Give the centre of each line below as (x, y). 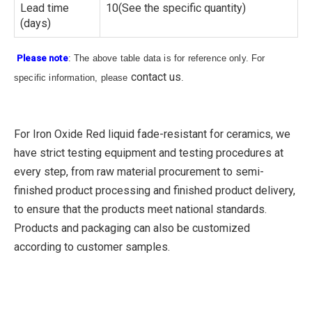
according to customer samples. (92, 247)
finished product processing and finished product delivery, (155, 190)
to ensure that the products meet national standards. (140, 209)
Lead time (45, 8)
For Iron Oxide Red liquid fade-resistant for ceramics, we (152, 134)
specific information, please (72, 78)
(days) (36, 23)
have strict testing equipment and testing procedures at (149, 153)
